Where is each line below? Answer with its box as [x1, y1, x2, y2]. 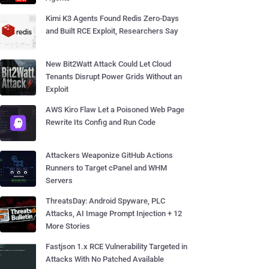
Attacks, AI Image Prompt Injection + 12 [46, 209, 182, 218]
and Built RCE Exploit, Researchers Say [46, 26, 178, 35]
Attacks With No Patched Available [46, 255, 164, 264]
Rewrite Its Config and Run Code [46, 118, 156, 127]
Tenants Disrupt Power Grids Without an [46, 72, 182, 81]
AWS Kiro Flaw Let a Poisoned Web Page [46, 105, 184, 114]
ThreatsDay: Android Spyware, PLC [46, 196, 165, 205]
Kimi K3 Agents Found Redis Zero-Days [46, 14, 179, 23]
